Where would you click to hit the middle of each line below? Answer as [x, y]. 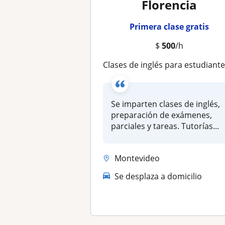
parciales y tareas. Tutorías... [165, 126]
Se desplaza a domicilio [158, 176]
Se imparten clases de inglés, [166, 104]
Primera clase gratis [169, 27]
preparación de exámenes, [162, 115]
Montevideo [137, 158]
